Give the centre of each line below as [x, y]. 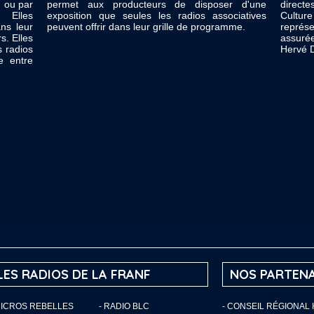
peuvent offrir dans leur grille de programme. [146, 27]
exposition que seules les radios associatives [157, 15]
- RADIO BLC [124, 306]
